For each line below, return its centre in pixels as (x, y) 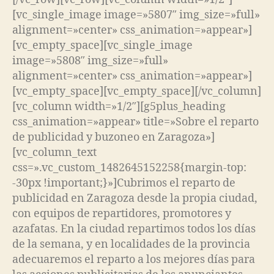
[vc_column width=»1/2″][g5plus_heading (119, 106)
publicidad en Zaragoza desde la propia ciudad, (135, 198)
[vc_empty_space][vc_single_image (102, 45)
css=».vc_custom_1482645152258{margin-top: (129, 168)
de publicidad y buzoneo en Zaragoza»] (113, 137)
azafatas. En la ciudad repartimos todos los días (134, 229)
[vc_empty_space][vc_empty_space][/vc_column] (137, 91)
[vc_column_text (54, 152)
